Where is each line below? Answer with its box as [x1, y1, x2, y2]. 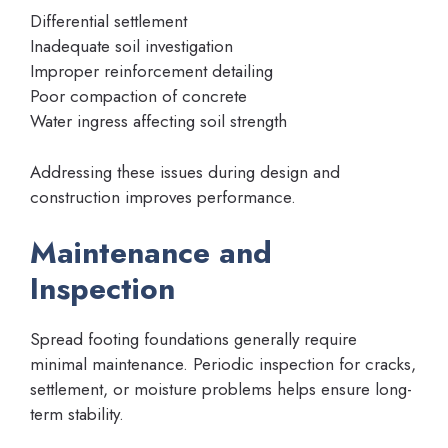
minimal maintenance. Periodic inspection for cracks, [30, 352, 416, 377]
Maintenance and [30, 231, 272, 275]
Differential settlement [30, 9, 187, 34]
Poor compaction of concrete [30, 84, 247, 109]
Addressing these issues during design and [30, 159, 340, 184]
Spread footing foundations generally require [30, 327, 357, 352]
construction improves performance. [30, 184, 296, 209]
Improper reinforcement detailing [30, 59, 273, 84]
